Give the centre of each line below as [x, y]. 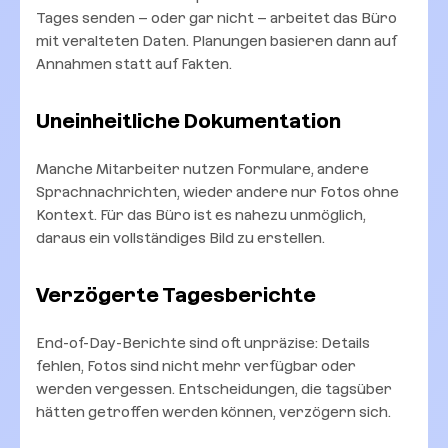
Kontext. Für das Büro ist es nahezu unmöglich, [201, 214]
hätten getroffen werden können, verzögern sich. [213, 411]
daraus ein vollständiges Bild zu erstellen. [180, 237]
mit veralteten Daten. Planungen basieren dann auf [216, 40]
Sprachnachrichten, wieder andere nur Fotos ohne [217, 191]
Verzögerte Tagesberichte [176, 294]
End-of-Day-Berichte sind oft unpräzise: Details [203, 342]
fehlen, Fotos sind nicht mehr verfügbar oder [196, 365]
